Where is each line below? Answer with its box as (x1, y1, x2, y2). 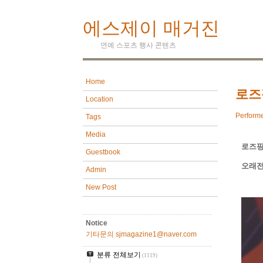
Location (85, 95, 113, 104)
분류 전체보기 (96, 251, 141, 259)
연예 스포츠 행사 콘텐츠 (100, 41, 176, 50)
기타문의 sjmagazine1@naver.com (85, 230, 197, 239)
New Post (85, 183, 116, 192)
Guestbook (85, 148, 120, 157)
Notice (85, 219, 107, 228)
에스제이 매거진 (82, 18, 220, 39)
